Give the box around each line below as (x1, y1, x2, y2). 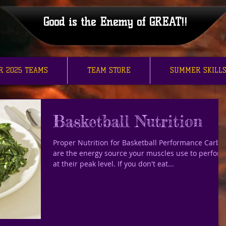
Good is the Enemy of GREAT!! (43, 15, 187, 29)
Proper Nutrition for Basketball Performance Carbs (53, 138, 224, 147)
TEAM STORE (87, 66, 131, 75)
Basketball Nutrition (53, 112, 202, 131)
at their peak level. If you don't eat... (53, 159, 174, 168)
